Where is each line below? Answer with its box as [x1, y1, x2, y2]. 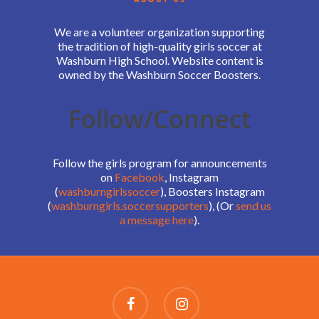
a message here [120, 213, 194, 226]
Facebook [115, 170, 164, 184]
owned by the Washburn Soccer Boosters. [58, 68, 261, 81]
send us [236, 199, 271, 212]
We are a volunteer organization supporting [54, 25, 265, 38]
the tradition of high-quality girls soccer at [57, 39, 262, 53]
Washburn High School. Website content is [56, 53, 263, 67]
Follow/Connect [68, 103, 251, 135]
